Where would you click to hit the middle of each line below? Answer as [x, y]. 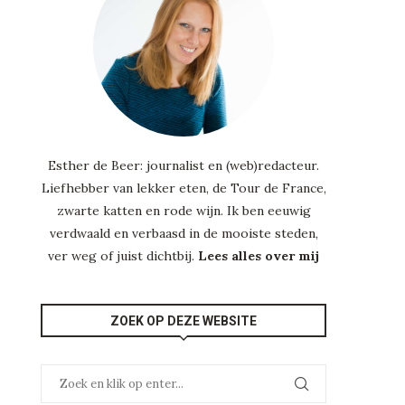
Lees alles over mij [259, 255]
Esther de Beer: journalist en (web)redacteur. [184, 165]
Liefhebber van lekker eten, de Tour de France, [184, 188]
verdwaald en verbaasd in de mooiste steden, [184, 233]
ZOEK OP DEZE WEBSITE [184, 320]
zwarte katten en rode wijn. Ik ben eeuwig [184, 210]
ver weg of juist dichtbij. [123, 255]
